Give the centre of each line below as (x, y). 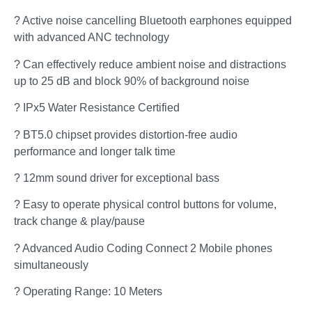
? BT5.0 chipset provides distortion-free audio (126, 134)
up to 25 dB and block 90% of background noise (132, 81)
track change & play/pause (79, 221)
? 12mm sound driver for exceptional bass (117, 178)
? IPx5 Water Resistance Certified (97, 108)
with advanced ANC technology (92, 38)
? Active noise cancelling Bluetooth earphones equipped (153, 21)
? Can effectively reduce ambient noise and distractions (150, 64)
